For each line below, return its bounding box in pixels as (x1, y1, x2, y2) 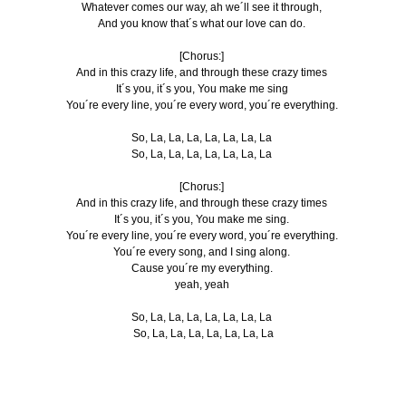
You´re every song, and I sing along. (113, 245, 293, 258)
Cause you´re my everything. (130, 261, 275, 275)
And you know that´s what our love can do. (98, 16, 308, 30)
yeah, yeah (174, 277, 232, 291)
